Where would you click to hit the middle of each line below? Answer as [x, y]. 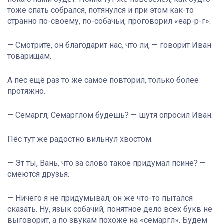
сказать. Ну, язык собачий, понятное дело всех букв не [110, 209]
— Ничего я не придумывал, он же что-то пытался [100, 198]
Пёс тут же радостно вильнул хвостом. [80, 139]
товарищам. [29, 56]
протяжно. [26, 91]
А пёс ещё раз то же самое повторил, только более [103, 80]
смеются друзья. [38, 174]
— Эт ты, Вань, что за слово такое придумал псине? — [107, 163]
